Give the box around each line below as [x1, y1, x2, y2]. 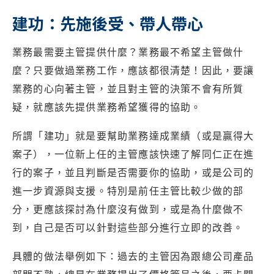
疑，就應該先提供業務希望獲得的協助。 [12, 102, 202, 113]
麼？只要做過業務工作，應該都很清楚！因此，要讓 [12, 65, 254, 76]
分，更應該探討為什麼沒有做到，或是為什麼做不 [12, 204, 244, 215]
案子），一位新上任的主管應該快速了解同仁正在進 [12, 149, 254, 160]
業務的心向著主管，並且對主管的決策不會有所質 [12, 84, 244, 94]
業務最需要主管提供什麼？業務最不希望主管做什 [12, 47, 244, 57]
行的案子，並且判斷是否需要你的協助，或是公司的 [12, 168, 254, 178]
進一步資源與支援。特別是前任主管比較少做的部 [12, 186, 244, 196]
